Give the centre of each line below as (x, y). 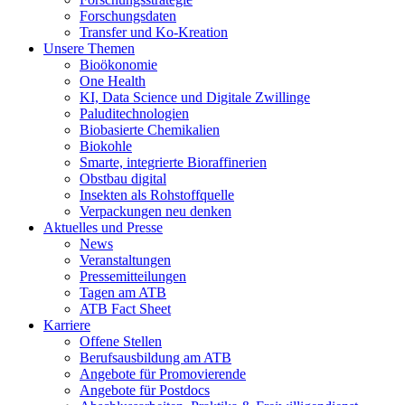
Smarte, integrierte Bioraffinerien (173, 162)
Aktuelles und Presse (103, 227)
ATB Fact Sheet (125, 308)
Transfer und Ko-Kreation (154, 32)
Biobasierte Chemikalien (150, 129)
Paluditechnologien (134, 113)
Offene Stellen (121, 341)
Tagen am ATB (123, 292)
